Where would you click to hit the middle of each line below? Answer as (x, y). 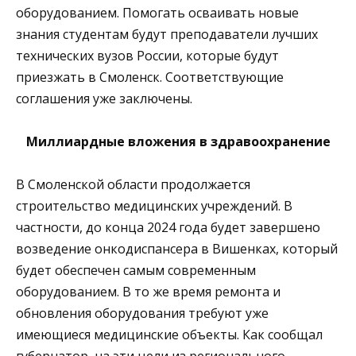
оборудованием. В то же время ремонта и (148, 292)
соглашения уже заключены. (104, 99)
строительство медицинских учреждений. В (154, 206)
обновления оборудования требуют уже (142, 313)
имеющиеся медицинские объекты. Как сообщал (169, 335)
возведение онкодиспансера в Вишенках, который (177, 249)
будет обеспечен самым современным (136, 271)
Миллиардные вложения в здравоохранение (178, 142)
